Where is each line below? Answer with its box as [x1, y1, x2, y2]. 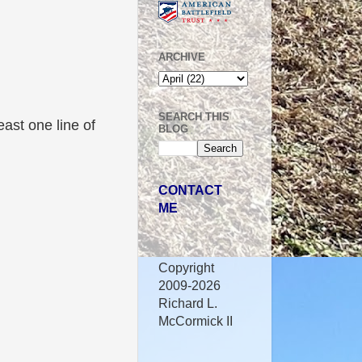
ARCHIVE [158, 51, 205, 64]
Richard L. [158, 296, 217, 311]
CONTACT [158, 183, 222, 198]
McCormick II [158, 314, 233, 329]
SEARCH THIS [158, 110, 229, 123]
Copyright [158, 260, 214, 276]
